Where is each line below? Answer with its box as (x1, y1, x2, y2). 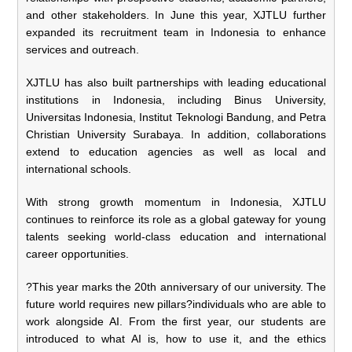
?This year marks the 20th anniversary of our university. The (26, 280, 326, 293)
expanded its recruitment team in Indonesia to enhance (26, 25, 326, 38)
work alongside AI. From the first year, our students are (26, 314, 326, 328)
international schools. (26, 162, 132, 175)
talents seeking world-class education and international (26, 229, 326, 243)
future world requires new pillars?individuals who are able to (26, 297, 326, 310)
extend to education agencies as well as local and (26, 145, 326, 158)
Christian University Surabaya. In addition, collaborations (26, 127, 326, 141)
